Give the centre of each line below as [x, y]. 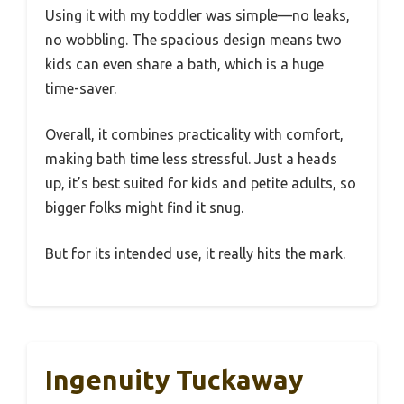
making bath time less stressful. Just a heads [191, 159]
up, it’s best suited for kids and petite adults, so [201, 184]
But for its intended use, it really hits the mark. [195, 254]
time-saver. [81, 89]
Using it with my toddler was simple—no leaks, [197, 16]
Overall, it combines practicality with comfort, [194, 135]
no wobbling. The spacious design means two [193, 40]
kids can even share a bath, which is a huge [184, 64]
